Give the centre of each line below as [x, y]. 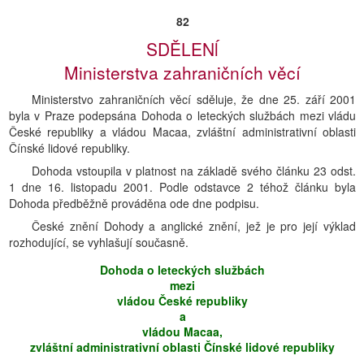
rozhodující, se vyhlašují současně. [99, 242]
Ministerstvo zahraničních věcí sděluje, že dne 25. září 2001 [194, 99]
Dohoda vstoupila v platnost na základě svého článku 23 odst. [194, 171]
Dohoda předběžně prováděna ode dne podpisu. [134, 203]
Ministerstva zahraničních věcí [182, 72]
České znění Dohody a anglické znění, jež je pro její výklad [194, 226]
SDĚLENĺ [182, 49]
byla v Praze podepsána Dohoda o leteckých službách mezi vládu [182, 115]
